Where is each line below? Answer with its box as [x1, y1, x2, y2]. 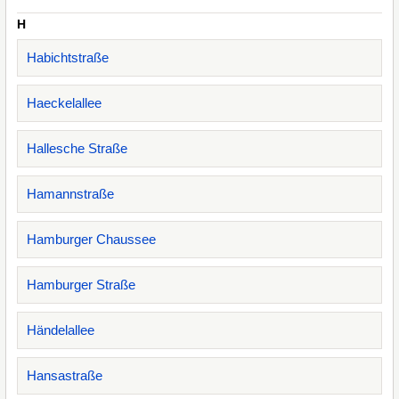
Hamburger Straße [27, 277, 135, 292]
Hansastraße [27, 368, 102, 383]
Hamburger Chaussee [27, 232, 156, 247]
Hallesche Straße [27, 141, 127, 156]
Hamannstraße [27, 186, 114, 201]
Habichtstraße [27, 50, 109, 65]
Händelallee [27, 322, 94, 338]
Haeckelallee [27, 95, 102, 110]
